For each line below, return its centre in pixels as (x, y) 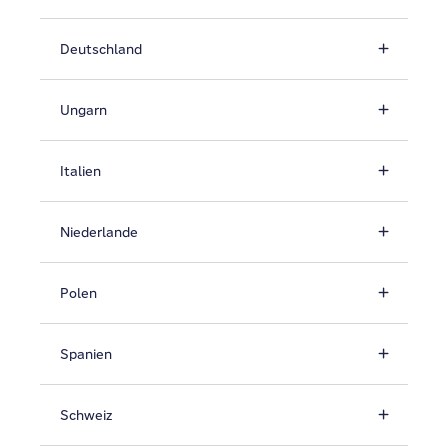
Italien (80, 171)
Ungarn (83, 110)
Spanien (86, 354)
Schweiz (86, 415)
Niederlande (99, 232)
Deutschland (101, 49)
